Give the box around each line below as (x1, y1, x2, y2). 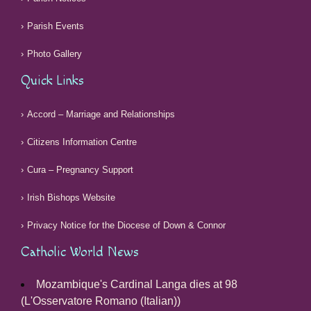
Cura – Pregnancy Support (27, 164, 133, 175)
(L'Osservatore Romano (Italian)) (21, 294, 180, 307)
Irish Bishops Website (27, 192, 115, 203)
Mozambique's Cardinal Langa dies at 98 (36, 278, 237, 290)
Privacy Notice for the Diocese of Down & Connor (27, 219, 226, 230)
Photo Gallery (27, 48, 82, 59)
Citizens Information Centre (27, 136, 137, 147)
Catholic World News (21, 244, 139, 260)
